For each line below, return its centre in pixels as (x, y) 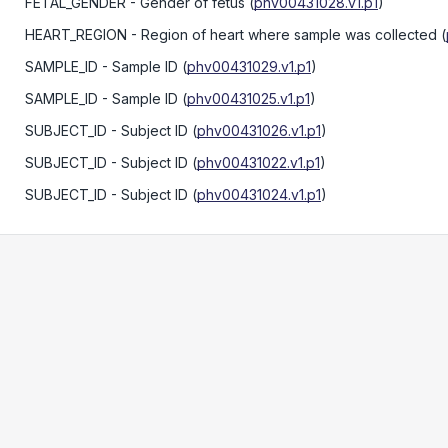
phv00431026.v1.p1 (259, 130)
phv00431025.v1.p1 (248, 98)
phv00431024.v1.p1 (259, 194)
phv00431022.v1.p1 (258, 162)
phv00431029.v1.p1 (249, 66)
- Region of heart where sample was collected (282, 34)
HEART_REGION (76, 34)
